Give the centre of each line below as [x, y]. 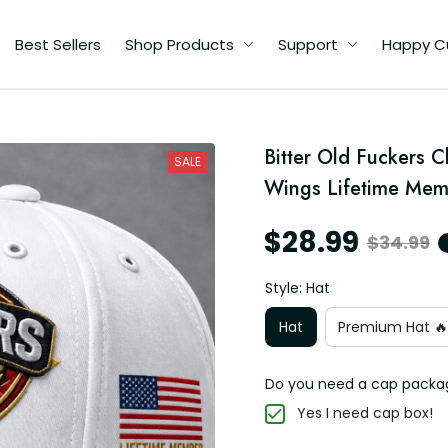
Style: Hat [297, 288]
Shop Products [179, 44]
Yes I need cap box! [365, 413]
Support [308, 44]
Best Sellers [58, 44]
